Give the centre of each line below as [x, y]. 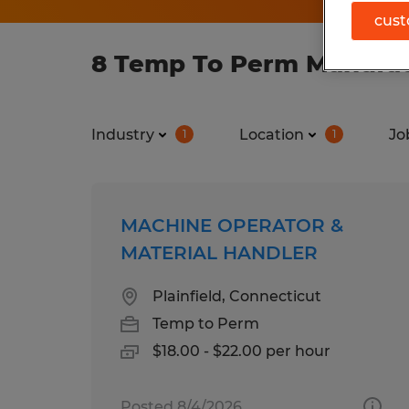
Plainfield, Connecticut [237, 296]
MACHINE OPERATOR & [232, 225]
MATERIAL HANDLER [219, 252]
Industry [123, 134]
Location [272, 134]
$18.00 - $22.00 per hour [241, 351]
